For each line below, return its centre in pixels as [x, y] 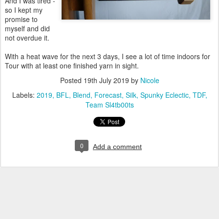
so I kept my [24, 10]
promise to [21, 19]
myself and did [27, 28]
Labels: [24, 95]
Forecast [108, 95]
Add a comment [117, 147]
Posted [72, 80]
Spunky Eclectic [164, 95]
